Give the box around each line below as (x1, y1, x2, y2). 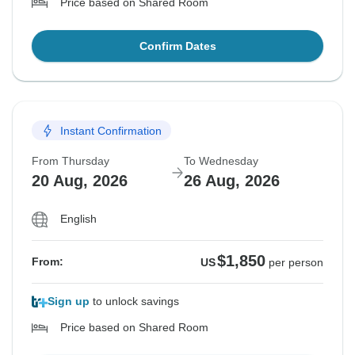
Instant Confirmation (60, 124, 162, 137)
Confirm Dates (139, 40, 216, 53)
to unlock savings (90, 295, 179, 308)
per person (269, 256, 323, 269)
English (60, 212, 97, 226)
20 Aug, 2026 (32, 172, 128, 190)
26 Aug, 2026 (184, 172, 280, 190)
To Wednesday (184, 155, 258, 168)
